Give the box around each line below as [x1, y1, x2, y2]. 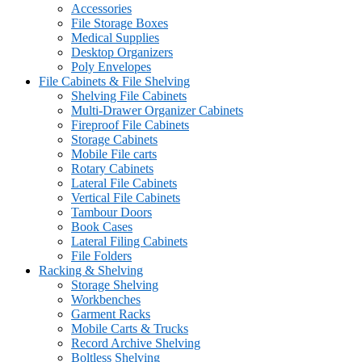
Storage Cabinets [71, 132, 158, 146]
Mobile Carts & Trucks [71, 321, 188, 335]
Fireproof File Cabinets [71, 117, 189, 132]
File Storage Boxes [71, 15, 168, 30]
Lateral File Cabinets [71, 175, 177, 190]
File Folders [71, 248, 132, 263]
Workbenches [71, 292, 141, 306]
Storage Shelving [71, 277, 158, 292]
